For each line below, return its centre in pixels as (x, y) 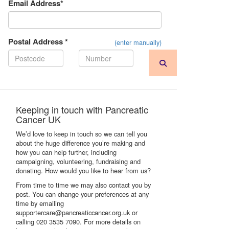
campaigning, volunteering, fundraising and (78, 161)
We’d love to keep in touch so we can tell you (82, 134)
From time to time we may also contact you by (83, 185)
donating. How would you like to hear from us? (83, 170)
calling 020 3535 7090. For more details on (78, 222)
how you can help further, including (66, 152)
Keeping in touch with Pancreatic (82, 109)
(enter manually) (138, 42)
